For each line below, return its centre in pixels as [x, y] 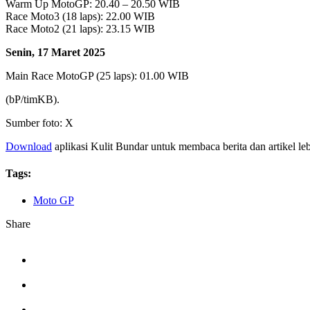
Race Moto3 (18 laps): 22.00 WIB [80, 16]
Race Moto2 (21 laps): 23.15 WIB [80, 28]
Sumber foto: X [39, 122]
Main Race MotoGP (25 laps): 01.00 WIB [97, 75]
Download [29, 146]
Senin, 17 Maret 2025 [55, 52]
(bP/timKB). [33, 99]
